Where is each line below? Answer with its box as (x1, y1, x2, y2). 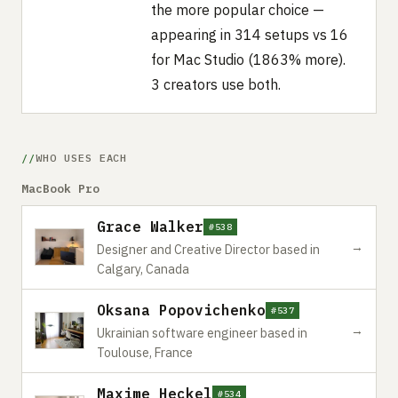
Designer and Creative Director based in (97, 241, 320, 258)
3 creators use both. (150, 75, 281, 93)
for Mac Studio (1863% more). (150, 50, 346, 68)
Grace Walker (97, 217, 203, 235)
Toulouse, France (97, 344, 193, 361)
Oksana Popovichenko (97, 300, 266, 319)
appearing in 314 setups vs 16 (150, 25, 348, 44)
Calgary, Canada (97, 260, 189, 277)
